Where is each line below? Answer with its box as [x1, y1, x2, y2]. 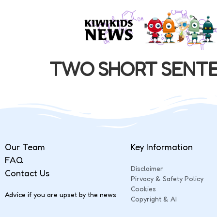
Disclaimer [131, 164, 163, 172]
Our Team [5, 141, 45, 152]
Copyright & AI [131, 194, 177, 203]
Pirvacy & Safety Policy [131, 174, 203, 183]
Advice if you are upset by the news [5, 190, 116, 199]
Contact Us [5, 167, 49, 178]
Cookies [131, 184, 156, 193]
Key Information [131, 141, 193, 152]
